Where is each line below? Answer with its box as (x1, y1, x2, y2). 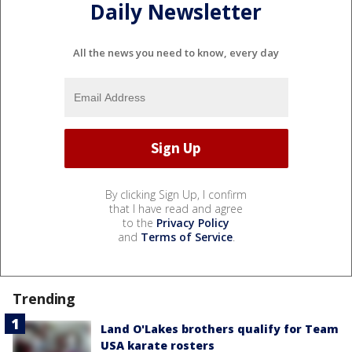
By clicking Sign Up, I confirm (105, 186, 247, 202)
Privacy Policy (156, 214, 229, 230)
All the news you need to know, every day (73, 45, 279, 60)
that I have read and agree (109, 200, 243, 216)
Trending (13, 288, 76, 308)
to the (123, 214, 156, 230)
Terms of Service (140, 229, 233, 244)
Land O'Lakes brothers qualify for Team (101, 321, 339, 336)
